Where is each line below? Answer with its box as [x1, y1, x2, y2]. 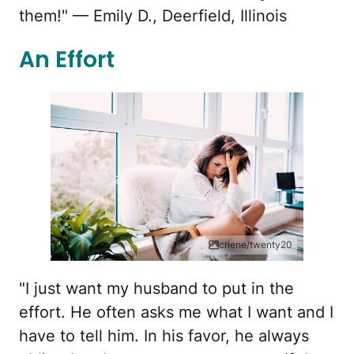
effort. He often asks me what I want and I [19, 303, 333, 322]
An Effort [19, 44, 115, 76]
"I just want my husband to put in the [19, 279, 294, 299]
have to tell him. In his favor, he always [19, 326, 309, 346]
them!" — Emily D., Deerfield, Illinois [19, 6, 287, 26]
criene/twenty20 [219, 239, 292, 251]
